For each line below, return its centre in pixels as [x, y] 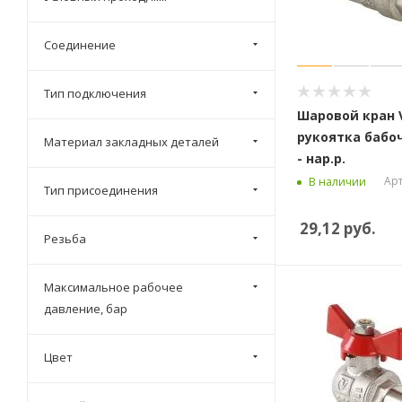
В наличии [337, 181]
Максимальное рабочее [114, 287]
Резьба [65, 239]
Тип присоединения [101, 190]
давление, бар [86, 309]
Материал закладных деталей [131, 142]
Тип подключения [95, 93]
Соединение [80, 45]
